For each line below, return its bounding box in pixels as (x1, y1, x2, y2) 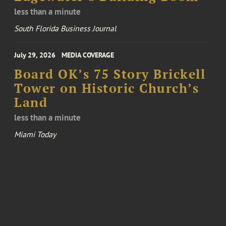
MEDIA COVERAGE (62, 50, 115, 60)
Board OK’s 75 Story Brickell (14, 66, 206, 83)
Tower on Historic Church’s (14, 80, 199, 97)
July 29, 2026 (14, 50, 56, 60)
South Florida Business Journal (14, 23, 117, 34)
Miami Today (14, 129, 56, 140)
